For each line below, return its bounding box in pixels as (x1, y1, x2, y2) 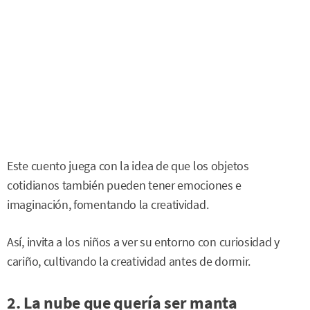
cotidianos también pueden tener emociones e (7, 177, 242, 193)
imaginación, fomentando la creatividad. (7, 197, 209, 212)
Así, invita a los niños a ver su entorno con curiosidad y (7, 234, 280, 250)
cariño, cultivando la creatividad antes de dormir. (7, 253, 251, 269)
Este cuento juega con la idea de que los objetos (7, 158, 249, 174)
